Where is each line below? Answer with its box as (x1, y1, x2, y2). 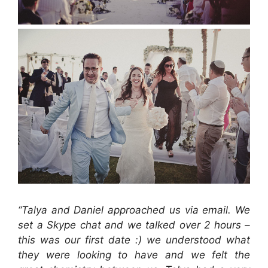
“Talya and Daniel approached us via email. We (18, 204, 250, 217)
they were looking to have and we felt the (18, 249, 250, 261)
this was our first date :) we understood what (18, 234, 250, 246)
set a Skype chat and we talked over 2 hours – (18, 219, 250, 232)
